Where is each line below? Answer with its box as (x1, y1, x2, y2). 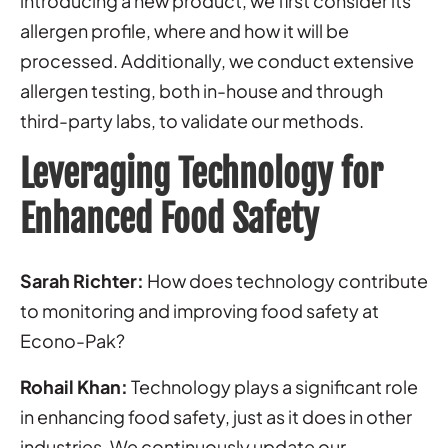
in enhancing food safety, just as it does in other (20, 404, 412, 428)
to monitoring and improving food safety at (20, 298, 379, 322)
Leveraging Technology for (20, 151, 383, 197)
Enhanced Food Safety (20, 196, 319, 242)
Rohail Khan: (20, 374, 128, 398)
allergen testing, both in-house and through (20, 78, 383, 102)
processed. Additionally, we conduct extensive (20, 48, 414, 72)
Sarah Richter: (20, 268, 144, 292)
